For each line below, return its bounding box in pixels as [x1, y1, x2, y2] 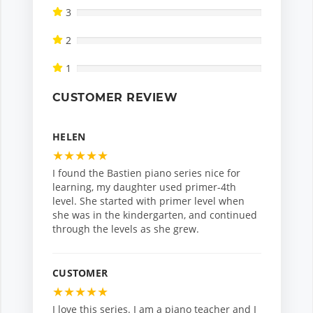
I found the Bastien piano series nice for [52, 166, 240, 180]
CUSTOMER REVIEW [52, 91, 178, 105]
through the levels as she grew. [52, 222, 199, 236]
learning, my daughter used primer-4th [52, 180, 236, 194]
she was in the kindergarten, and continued [52, 208, 257, 222]
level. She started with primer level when [52, 194, 245, 208]
